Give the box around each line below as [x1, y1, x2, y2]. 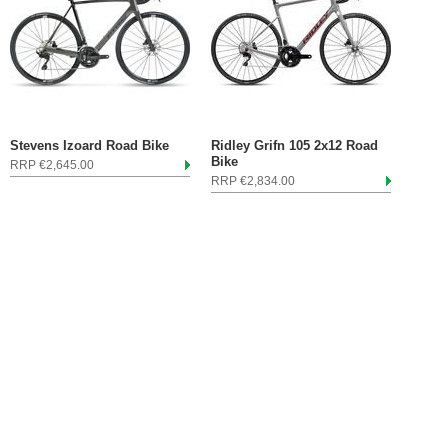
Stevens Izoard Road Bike [10, 138, 169, 153]
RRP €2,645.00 [10, 158, 94, 172]
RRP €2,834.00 [211, 174, 295, 188]
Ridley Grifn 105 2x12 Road [211, 138, 378, 153]
